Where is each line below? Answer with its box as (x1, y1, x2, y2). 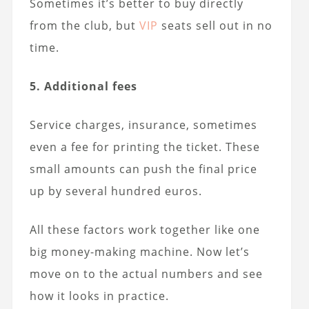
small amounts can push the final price (29, 161, 257, 177)
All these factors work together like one (29, 221, 260, 237)
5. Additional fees (29, 78, 137, 94)
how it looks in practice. (29, 288, 169, 303)
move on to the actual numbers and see (29, 266, 263, 281)
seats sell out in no (157, 17, 272, 33)
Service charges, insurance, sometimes (29, 117, 257, 132)
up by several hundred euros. (29, 183, 202, 199)
